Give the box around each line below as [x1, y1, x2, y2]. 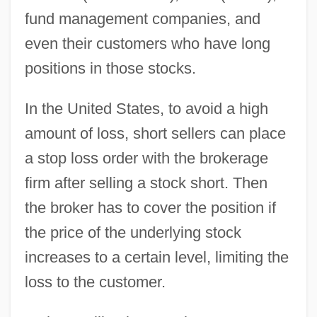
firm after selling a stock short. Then [24, 173, 267, 192]
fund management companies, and [24, 9, 260, 28]
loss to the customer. [24, 272, 166, 291]
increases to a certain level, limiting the [24, 248, 289, 266]
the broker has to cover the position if [24, 198, 276, 217]
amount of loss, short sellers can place [24, 124, 286, 142]
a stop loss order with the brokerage [24, 149, 268, 167]
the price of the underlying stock [24, 223, 241, 241]
